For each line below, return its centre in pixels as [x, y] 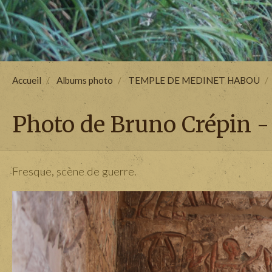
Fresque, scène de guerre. [74, 171]
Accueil [27, 80]
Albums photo [85, 80]
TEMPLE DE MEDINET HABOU [194, 80]
